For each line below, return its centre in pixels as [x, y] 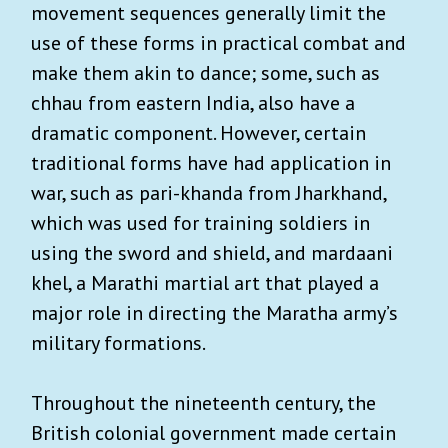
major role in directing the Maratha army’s [214, 312]
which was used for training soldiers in [200, 222]
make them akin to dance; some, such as [205, 72]
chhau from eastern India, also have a [193, 102]
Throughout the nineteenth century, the [203, 402]
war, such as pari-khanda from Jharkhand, [208, 192]
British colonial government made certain [213, 432]
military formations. [118, 342]
